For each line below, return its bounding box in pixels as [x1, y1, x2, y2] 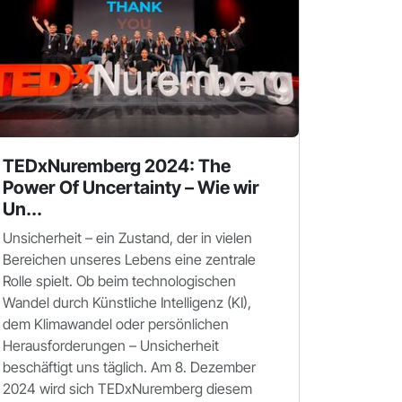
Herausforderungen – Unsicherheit [3, 336, 219, 354]
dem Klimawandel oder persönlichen [3, 315, 229, 333]
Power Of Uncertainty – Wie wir [3, 177, 259, 198]
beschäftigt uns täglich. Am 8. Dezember [3, 358, 256, 376]
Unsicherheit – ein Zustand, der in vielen [3, 229, 252, 247]
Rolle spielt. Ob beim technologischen [3, 272, 236, 290]
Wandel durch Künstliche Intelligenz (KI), [3, 293, 251, 311]
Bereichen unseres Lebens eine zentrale [3, 250, 256, 268]
